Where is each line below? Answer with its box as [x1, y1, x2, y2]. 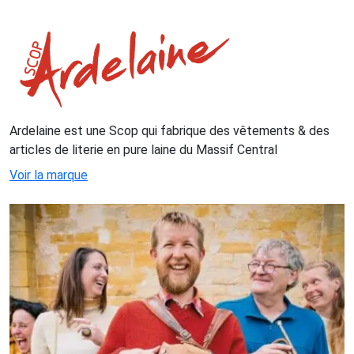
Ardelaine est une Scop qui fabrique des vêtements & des [9, 123, 330, 139]
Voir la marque [9, 168, 88, 183]
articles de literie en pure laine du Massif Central [9, 142, 277, 158]
